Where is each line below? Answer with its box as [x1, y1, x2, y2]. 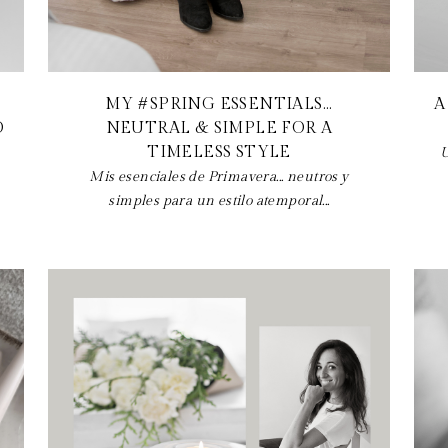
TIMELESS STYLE [147, 142, 291, 162]
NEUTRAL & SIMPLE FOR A [105, 118, 333, 138]
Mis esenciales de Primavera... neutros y [89, 168, 349, 185]
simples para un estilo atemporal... [108, 192, 330, 209]
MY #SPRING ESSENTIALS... [105, 94, 333, 114]
